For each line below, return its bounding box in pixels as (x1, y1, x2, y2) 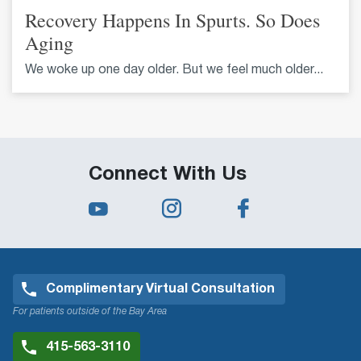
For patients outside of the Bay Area (13, 306, 167, 316)
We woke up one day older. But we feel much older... (25, 64, 323, 76)
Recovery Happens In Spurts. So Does (25, 6, 320, 33)
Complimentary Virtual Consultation (46, 283, 275, 295)
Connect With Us (89, 165, 247, 184)
